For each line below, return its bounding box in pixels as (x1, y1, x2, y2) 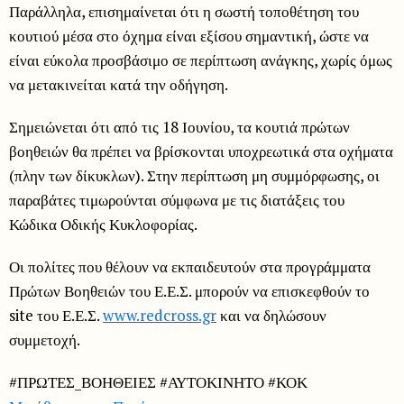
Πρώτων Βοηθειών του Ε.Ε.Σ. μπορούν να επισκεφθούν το (9, 280, 370, 301)
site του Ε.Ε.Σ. (9, 304, 103, 326)
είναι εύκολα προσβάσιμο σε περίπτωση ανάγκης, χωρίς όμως (9, 49, 392, 70)
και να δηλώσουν (216, 304, 326, 326)
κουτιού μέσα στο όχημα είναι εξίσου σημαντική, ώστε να (9, 24, 369, 46)
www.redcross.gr (103, 304, 216, 326)
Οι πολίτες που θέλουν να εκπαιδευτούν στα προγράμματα (9, 255, 371, 277)
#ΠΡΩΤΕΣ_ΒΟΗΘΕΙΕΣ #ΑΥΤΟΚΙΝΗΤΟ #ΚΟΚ (9, 371, 308, 392)
